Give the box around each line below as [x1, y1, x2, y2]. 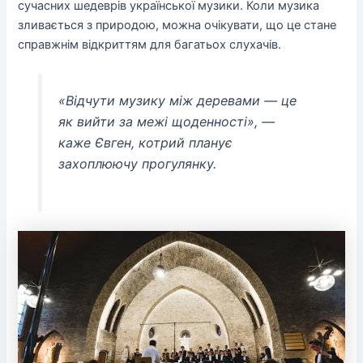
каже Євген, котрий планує [58, 135, 233, 152]
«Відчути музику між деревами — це [58, 92, 297, 109]
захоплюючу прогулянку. [58, 156, 216, 173]
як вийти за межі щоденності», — [58, 113, 275, 130]
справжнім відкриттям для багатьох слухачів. [18, 37, 282, 53]
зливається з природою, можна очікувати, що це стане [18, 18, 337, 33]
